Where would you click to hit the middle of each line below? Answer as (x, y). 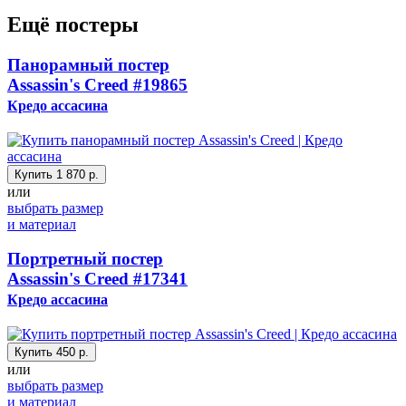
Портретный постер (85, 259)
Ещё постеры (73, 24)
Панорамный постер (88, 64)
